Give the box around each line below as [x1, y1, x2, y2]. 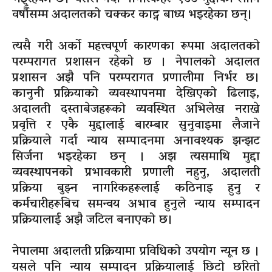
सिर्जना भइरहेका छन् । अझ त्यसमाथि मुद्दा [12, 146, 260, 169]
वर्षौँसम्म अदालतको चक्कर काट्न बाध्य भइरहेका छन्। [12, 4, 253, 27]
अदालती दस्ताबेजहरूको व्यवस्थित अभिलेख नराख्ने [12, 98, 260, 122]
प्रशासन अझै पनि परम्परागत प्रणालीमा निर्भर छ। [12, 67, 260, 90]
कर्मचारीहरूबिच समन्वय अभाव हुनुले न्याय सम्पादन [12, 193, 260, 217]
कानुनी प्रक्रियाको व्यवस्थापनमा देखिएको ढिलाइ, [12, 83, 260, 106]
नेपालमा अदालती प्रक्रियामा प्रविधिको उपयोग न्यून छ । [12, 240, 260, 264]
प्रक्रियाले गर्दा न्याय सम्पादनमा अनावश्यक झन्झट [12, 130, 260, 154]
